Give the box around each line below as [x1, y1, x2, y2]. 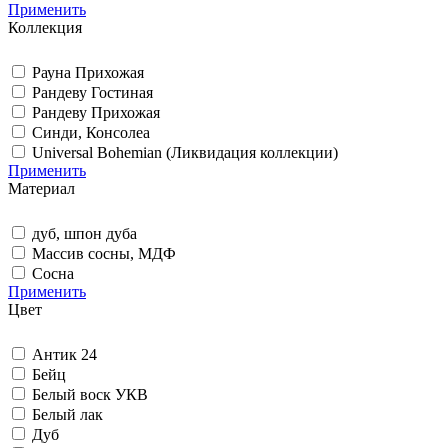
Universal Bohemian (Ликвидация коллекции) [32, 143, 338, 161]
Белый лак [32, 405, 103, 423]
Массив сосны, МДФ [32, 244, 176, 262]
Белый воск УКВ [32, 385, 148, 403]
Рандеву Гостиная [32, 83, 153, 101]
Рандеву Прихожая [32, 103, 160, 121]
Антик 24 [32, 345, 97, 363]
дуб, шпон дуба [32, 224, 137, 242]
